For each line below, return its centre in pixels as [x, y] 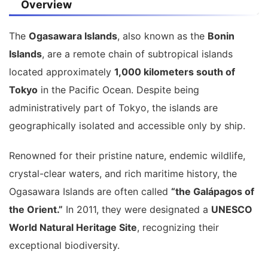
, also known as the [162, 36]
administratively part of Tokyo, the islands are [113, 107]
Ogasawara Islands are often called [90, 191]
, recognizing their [178, 227]
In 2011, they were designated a [137, 209]
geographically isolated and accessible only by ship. [127, 125]
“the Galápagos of [213, 191]
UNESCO [232, 209]
